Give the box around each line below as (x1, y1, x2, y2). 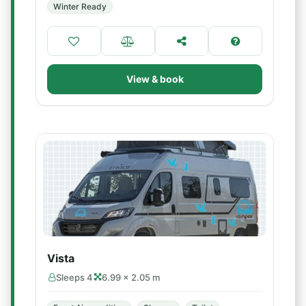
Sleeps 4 (56, 272, 93, 283)
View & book (126, 73, 184, 85)
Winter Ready (53, 1, 107, 12)
